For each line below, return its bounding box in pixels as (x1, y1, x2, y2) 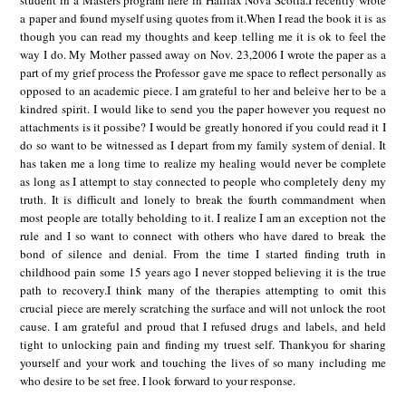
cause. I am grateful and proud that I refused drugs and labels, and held (20, 318, 386, 335)
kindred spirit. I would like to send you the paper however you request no (20, 101, 386, 118)
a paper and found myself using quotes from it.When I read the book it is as (20, 10, 386, 27)
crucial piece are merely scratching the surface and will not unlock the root (20, 300, 386, 317)
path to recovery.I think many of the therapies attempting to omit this (20, 282, 386, 299)
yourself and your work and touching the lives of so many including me (20, 354, 386, 372)
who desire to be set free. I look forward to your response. (20, 372, 296, 390)
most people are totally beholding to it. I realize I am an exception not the (20, 209, 386, 227)
